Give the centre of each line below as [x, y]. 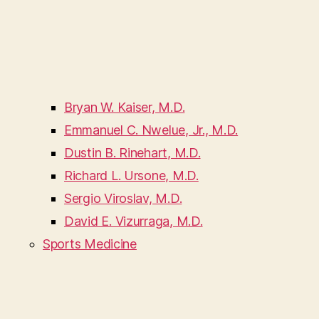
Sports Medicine [90, 244]
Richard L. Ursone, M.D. [131, 176]
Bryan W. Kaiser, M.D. [125, 108]
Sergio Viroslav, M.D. [123, 199]
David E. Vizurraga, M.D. [134, 221]
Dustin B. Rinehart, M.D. [132, 153]
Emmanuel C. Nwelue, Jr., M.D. [151, 130]
